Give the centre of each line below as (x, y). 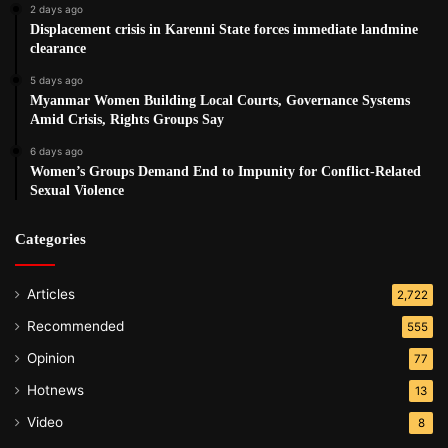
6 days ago (56, 150)
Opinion (51, 357)
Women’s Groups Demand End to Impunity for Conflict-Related (225, 171)
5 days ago (56, 79)
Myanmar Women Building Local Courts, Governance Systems (220, 100)
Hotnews (55, 389)
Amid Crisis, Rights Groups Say (127, 119)
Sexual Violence (77, 190)
